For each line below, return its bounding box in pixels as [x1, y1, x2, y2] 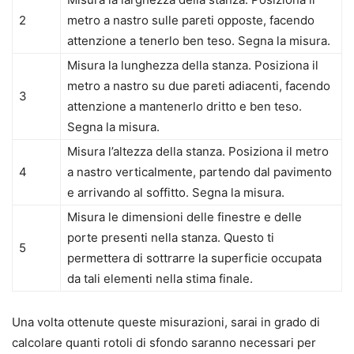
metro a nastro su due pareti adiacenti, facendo [67, 78, 330, 94]
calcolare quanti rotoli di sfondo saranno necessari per [12, 335, 316, 351]
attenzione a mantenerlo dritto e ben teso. [67, 99, 302, 115]
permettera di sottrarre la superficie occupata [67, 250, 322, 266]
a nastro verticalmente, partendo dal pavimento [67, 164, 332, 180]
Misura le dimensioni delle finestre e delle [67, 209, 302, 225]
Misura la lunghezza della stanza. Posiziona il [67, 58, 318, 73]
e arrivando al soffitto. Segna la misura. [67, 185, 284, 201]
